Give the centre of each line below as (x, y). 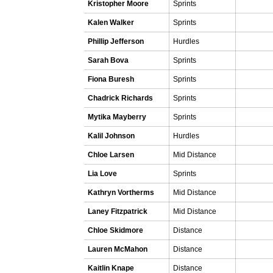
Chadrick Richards (120, 98)
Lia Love (102, 174)
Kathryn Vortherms (121, 193)
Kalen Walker (111, 23)
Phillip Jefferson (116, 41)
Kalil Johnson (111, 136)
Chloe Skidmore (115, 230)
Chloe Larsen (111, 155)
